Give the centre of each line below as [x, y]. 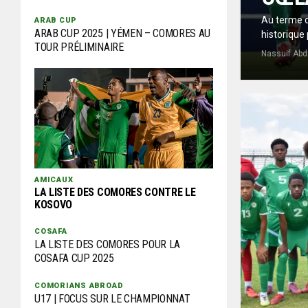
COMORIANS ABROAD [79, 286]
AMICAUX [54, 180]
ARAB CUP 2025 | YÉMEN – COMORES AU [123, 34]
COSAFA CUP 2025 [74, 258]
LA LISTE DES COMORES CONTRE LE [115, 192]
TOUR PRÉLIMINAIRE [79, 47]
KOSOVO [54, 205]
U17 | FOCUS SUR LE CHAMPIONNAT [112, 299]
